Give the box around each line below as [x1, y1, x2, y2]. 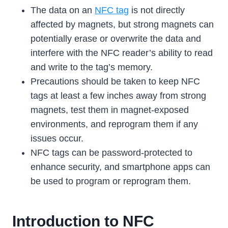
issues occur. [31, 133, 83, 144]
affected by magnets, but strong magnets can [31, 19, 214, 30]
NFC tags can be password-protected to [31, 148, 192, 158]
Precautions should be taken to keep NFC [31, 76, 200, 87]
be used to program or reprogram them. [31, 176, 191, 187]
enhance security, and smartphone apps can [31, 162, 210, 173]
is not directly [129, 5, 185, 16]
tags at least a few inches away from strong [31, 91, 206, 101]
